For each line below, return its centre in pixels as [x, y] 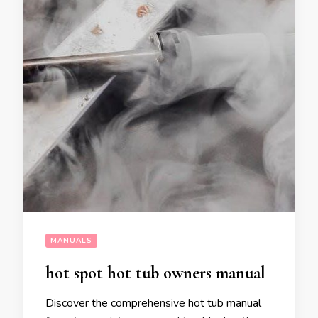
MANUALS [71, 241]
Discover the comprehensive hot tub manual [153, 303]
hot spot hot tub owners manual [155, 273]
